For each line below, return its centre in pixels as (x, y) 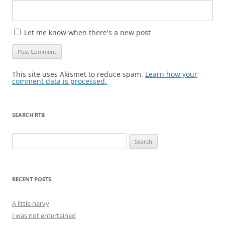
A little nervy (31, 203)
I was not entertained (44, 215)
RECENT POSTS (32, 179)
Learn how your (171, 74)
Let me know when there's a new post (86, 32)
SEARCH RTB (28, 115)
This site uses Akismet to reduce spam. (79, 74)
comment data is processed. (60, 81)
